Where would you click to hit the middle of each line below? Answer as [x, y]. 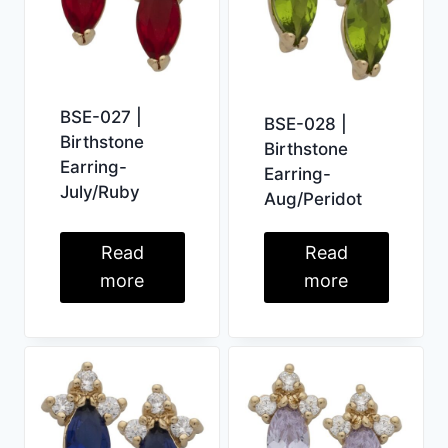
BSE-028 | [305, 124]
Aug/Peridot [312, 199]
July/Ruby [99, 192]
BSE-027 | [100, 117]
